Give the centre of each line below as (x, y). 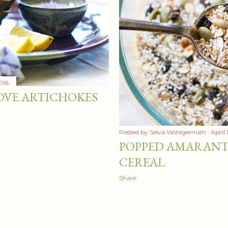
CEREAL (142, 162)
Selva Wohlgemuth (178, 132)
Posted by (134, 132)
